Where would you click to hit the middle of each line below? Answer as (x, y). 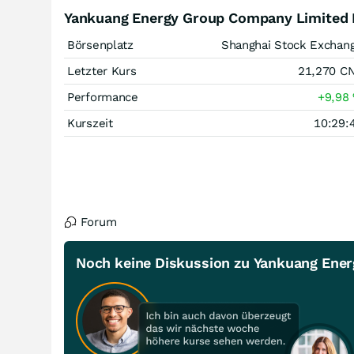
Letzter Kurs (102, 71)
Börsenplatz (100, 45)
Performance (103, 97)
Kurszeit (90, 123)
